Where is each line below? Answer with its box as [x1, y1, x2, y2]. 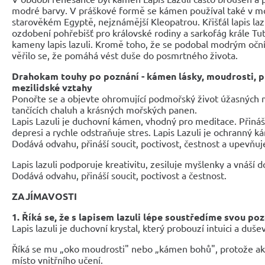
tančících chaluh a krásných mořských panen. [12, 103, 202, 115]
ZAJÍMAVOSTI [12, 189, 77, 202]
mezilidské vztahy [12, 80, 92, 93]
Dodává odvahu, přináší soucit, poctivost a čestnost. [12, 169, 227, 181]
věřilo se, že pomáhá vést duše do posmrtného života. [12, 49, 240, 61]
